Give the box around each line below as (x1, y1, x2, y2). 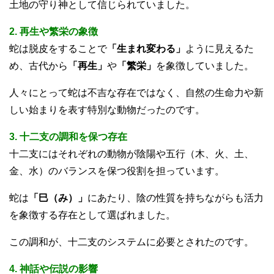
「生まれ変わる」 (107, 43, 185, 54)
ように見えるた (185, 43, 254, 54)
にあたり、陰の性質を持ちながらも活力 (87, 193, 264, 204)
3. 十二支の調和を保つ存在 (9, 131, 127, 143)
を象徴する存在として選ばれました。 (9, 210, 176, 221)
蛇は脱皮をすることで (9, 43, 107, 54)
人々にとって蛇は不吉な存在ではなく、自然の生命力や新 (9, 87, 264, 98)
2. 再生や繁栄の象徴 (9, 26, 98, 37)
